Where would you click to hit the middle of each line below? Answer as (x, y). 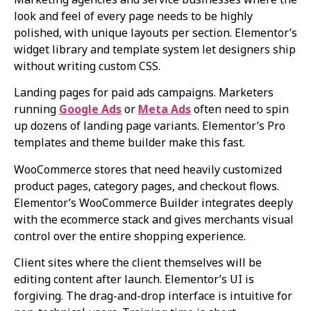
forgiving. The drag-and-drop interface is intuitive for (153, 296)
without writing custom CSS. (87, 66)
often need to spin (240, 109)
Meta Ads (165, 109)
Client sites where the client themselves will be (138, 263)
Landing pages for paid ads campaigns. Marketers (144, 93)
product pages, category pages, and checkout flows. (146, 186)
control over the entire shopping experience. (130, 236)
